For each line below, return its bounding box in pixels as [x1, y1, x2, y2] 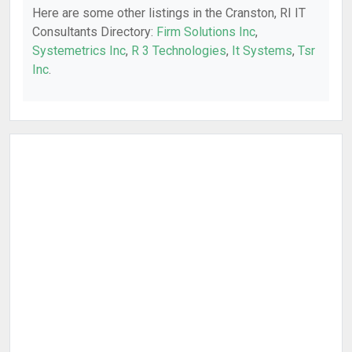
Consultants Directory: [32, 24, 156, 39]
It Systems [232, 43, 292, 58]
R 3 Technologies [131, 43, 226, 58]
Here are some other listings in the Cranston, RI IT [32, 5, 306, 20]
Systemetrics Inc [32, 43, 126, 58]
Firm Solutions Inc [156, 24, 255, 39]
